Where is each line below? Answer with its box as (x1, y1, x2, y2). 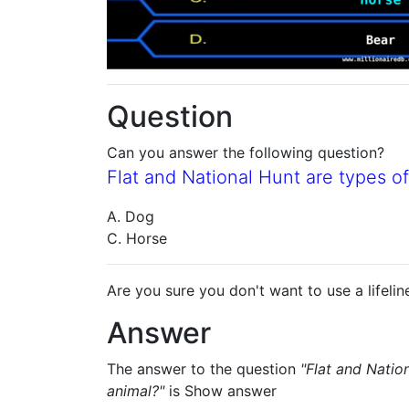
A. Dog (107, 207, 154, 225)
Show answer (184, 382, 277, 400)
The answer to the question (107, 360, 300, 378)
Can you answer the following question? (107, 143, 384, 162)
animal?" (107, 382, 164, 400)
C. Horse (107, 229, 167, 247)
